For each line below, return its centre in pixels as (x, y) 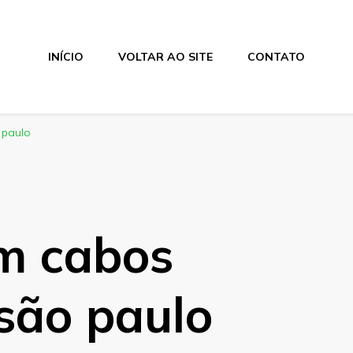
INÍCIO (65, 56)
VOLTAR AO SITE (165, 56)
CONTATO (276, 56)
